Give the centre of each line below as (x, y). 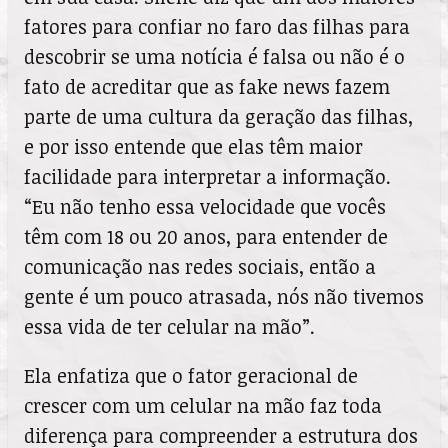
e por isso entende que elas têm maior (193, 146)
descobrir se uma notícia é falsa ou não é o (214, 56)
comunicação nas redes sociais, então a (200, 266)
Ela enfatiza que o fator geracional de (191, 376)
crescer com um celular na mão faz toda (203, 406)
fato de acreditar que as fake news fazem (207, 86)
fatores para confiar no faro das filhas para (217, 26)
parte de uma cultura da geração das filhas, (218, 116)
